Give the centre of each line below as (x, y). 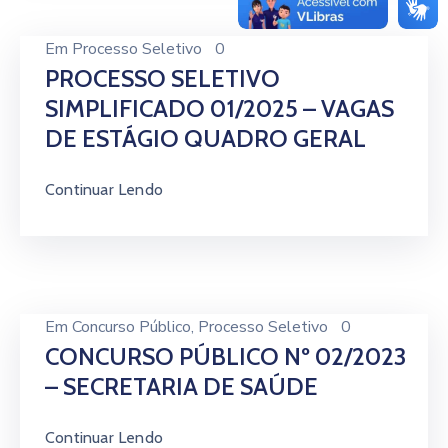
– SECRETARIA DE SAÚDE (181, 386)
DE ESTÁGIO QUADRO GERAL (205, 138)
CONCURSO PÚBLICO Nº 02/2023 (225, 356)
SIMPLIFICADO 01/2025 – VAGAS (219, 108)
